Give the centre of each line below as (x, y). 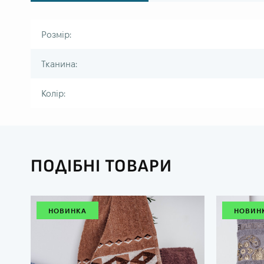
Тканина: (59, 64)
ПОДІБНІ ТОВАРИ (101, 166)
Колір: (53, 93)
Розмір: (56, 34)
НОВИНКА (67, 210)
